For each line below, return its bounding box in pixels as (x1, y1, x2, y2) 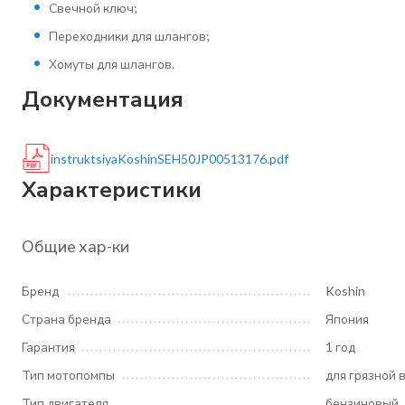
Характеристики (22, 175, 202, 202)
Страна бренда (22, 311, 111, 326)
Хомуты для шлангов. (49, 56, 174, 71)
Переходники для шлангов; (49, 28, 210, 43)
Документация (22, 85, 184, 111)
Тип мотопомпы (22, 367, 115, 382)
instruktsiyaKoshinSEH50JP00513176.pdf (51, 150, 288, 166)
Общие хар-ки (22, 236, 129, 256)
